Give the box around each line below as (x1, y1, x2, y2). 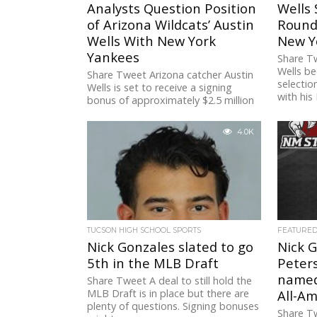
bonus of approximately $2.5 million (87, 93, 255, 108)
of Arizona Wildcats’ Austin (87, 16, 255, 34)
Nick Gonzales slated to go (87, 238, 254, 256)
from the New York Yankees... (87, 106, 224, 120)
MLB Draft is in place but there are (87, 287, 250, 301)
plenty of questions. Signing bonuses (87, 299, 260, 313)
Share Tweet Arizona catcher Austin (87, 68, 254, 82)
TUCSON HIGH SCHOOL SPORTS (87, 226, 202, 236)
